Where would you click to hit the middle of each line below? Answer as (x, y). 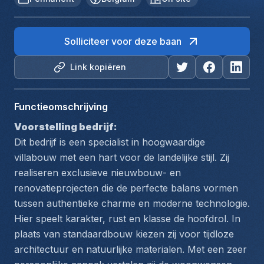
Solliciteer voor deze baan (123, 41)
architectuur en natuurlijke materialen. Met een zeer (131, 249)
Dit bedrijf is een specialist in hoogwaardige (110, 142)
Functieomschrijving (61, 107)
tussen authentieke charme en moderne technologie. (132, 203)
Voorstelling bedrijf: (66, 127)
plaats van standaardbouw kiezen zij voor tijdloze (124, 234)
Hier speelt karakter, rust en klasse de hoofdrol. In (127, 219)
